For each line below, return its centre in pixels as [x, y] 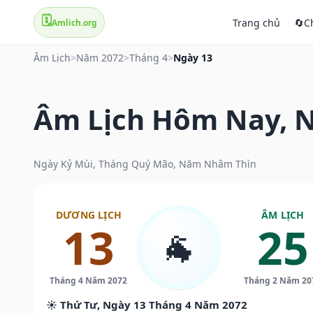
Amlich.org [74, 22]
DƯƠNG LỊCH [88, 214]
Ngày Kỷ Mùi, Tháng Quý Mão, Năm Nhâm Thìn [145, 163]
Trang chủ [256, 22]
